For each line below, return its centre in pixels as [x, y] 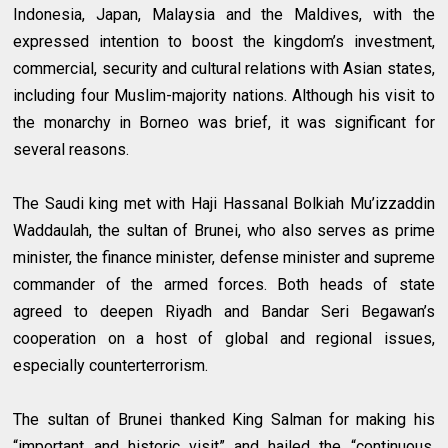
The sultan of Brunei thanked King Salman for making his [224, 420]
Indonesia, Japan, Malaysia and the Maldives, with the [224, 15]
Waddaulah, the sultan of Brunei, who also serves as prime [224, 231]
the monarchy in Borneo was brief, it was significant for [224, 123]
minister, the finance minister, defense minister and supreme [224, 258]
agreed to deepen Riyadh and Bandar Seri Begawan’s [224, 312]
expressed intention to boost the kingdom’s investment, [224, 42]
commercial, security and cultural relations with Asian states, [224, 69]
